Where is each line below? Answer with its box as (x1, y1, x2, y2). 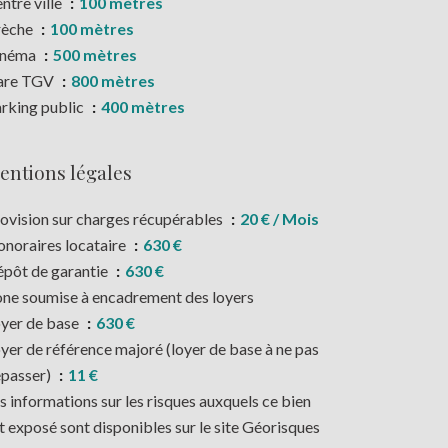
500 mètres (53, 45, 137, 64)
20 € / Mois (240, 209, 319, 228)
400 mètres (101, 97, 185, 116)
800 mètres (71, 71, 155, 90)
